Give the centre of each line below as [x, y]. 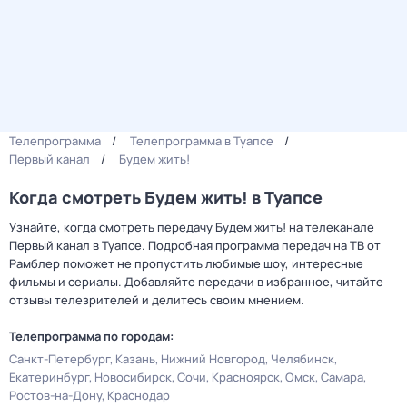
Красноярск [246, 377]
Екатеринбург [49, 377]
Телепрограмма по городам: [91, 336]
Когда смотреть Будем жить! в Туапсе [166, 197]
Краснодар [139, 395]
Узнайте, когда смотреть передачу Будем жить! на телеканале [192, 227]
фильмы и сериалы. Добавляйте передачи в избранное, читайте [196, 282]
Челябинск [303, 359]
